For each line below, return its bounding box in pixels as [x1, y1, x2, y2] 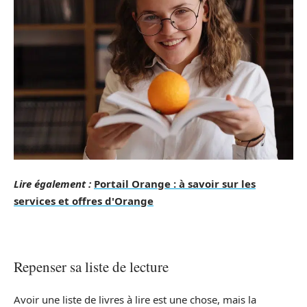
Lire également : [14, 176, 91, 191]
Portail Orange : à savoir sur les [94, 176, 256, 191]
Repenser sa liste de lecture [14, 256, 169, 276]
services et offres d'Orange [14, 193, 153, 208]
